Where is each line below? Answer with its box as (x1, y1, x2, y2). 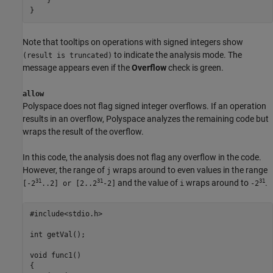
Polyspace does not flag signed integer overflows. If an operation (23, 101, 266, 111)
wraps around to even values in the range (111, 165, 268, 175)
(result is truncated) (23, 51, 112, 60)
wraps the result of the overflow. (23, 126, 144, 136)
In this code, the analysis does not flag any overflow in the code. (23, 152, 261, 162)
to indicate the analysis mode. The (112, 49, 242, 60)
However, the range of (23, 165, 107, 175)
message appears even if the (23, 62, 132, 73)
